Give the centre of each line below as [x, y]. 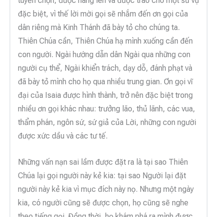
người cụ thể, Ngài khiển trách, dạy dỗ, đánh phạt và [105, 68]
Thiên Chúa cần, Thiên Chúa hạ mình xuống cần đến [105, 41]
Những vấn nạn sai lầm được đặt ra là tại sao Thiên [103, 162]
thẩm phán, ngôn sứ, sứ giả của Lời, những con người [107, 123]
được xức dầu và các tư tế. [63, 136]
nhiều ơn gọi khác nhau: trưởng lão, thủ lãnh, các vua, [107, 109]
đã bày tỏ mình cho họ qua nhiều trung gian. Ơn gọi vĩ [105, 82]
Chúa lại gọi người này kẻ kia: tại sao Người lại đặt [102, 175]
